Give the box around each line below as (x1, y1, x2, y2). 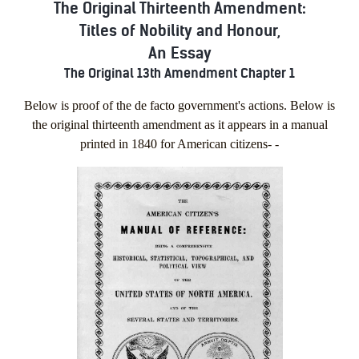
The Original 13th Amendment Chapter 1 (64, 65, 295, 81)
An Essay (147, 42, 212, 63)
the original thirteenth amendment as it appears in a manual (31, 117, 328, 131)
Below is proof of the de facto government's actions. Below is (24, 98, 335, 112)
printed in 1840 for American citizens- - (80, 136, 279, 151)
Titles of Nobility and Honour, (79, 20, 280, 40)
